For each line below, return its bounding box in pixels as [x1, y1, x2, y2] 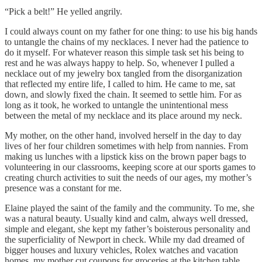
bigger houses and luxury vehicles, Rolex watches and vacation [5, 244, 238, 255]
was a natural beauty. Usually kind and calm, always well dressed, [5, 213, 248, 223]
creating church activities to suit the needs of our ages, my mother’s [5, 172, 251, 182]
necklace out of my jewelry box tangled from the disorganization [5, 68, 242, 78]
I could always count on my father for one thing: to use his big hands [5, 26, 257, 36]
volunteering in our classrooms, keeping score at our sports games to [5, 161, 256, 172]
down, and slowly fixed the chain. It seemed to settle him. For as [5, 89, 242, 99]
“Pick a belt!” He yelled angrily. [5, 6, 122, 16]
